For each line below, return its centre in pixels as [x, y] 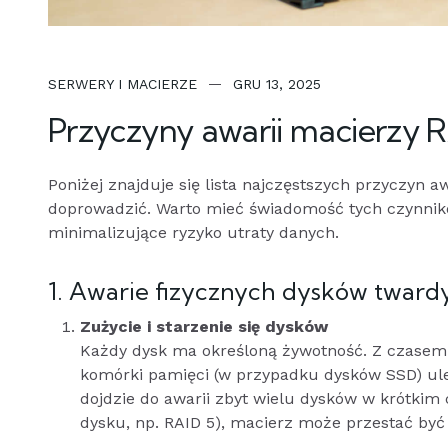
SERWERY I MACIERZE [122, 84]
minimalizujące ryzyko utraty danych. [193, 232]
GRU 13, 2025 [277, 84]
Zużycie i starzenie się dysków [204, 326]
